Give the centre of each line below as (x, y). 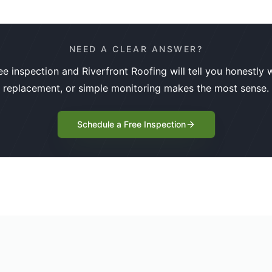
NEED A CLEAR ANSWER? (136, 49)
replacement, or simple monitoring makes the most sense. (136, 88)
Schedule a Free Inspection (131, 124)
